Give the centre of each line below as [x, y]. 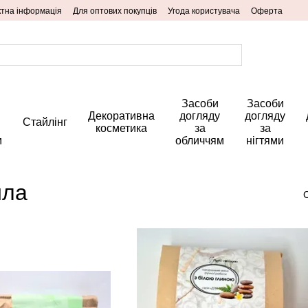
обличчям [200, 141]
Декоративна [121, 116]
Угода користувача [204, 11]
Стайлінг [45, 122]
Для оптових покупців [115, 11]
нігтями [265, 141]
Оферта [267, 11]
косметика [121, 128]
